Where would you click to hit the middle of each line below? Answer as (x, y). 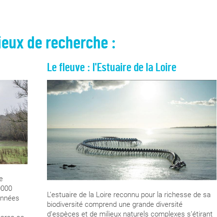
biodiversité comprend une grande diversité (115, 205)
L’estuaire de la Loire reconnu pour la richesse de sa (129, 195)
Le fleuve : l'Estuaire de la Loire (111, 68)
